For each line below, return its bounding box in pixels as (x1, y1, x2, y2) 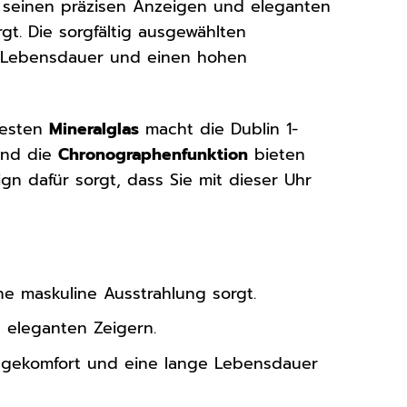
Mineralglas (49, 116, 140, 141)
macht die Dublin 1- (139, 116, 299, 141)
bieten (248, 142, 306, 166)
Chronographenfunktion (58, 142, 249, 166)
